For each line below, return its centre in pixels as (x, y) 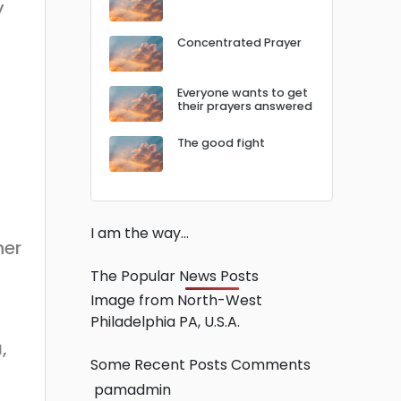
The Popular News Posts (176, 276)
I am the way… (141, 233)
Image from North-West (176, 300)
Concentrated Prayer (239, 42)
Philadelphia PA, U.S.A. (167, 321)
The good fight (221, 142)
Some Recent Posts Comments (202, 364)
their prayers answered (245, 106)
